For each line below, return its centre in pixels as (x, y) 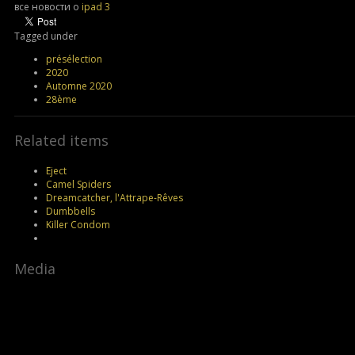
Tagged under (46, 36)
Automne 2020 (79, 86)
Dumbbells (71, 211)
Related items (61, 140)
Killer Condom (78, 224)
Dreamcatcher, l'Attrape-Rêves (115, 197)
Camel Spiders (78, 184)
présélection (74, 59)
